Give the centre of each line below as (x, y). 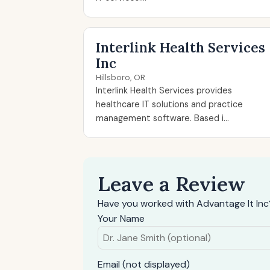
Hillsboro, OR (121, 77)
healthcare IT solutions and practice (169, 104)
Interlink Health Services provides (164, 90)
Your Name (121, 218)
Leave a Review (171, 184)
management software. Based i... (162, 118)
